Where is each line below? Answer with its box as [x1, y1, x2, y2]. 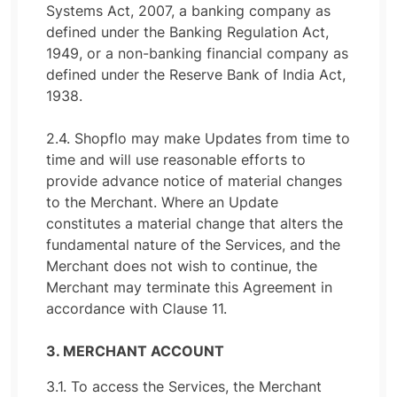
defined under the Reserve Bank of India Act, [46, 66, 346, 83]
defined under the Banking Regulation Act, [46, 23, 329, 41]
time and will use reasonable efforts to [46, 151, 306, 168]
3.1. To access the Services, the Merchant [46, 378, 322, 395]
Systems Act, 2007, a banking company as [46, 2, 331, 19]
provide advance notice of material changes [46, 172, 342, 190]
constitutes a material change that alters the [46, 214, 343, 232]
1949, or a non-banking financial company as [46, 44, 348, 62]
